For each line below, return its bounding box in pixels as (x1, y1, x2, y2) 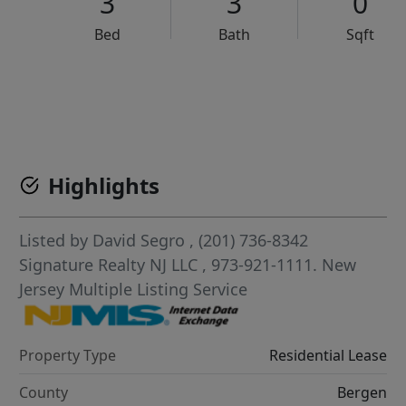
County (19, 382, 69, 402)
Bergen (336, 382, 387, 402)
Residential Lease (268, 344, 387, 365)
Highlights (48, 170, 160, 201)
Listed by (19, 229, 93, 252)
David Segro (92, 229, 186, 252)
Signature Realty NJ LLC (19, 254, 203, 276)
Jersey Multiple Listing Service (19, 278, 248, 301)
